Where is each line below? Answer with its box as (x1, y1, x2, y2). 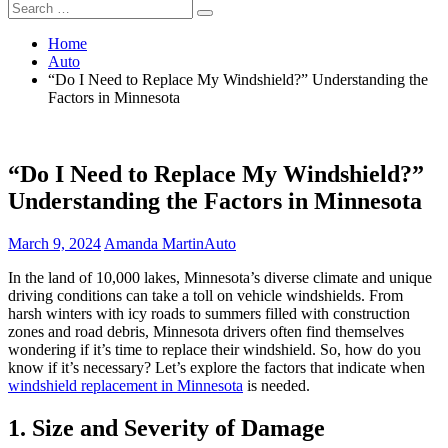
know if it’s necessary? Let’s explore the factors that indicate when (8, 358, 425, 376)
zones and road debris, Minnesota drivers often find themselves (8, 322, 404, 340)
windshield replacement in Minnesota (8, 376, 243, 394)
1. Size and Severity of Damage (8, 414, 325, 441)
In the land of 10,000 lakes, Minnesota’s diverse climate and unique (8, 268, 432, 286)
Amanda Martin (104, 234, 204, 252)
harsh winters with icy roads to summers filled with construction (8, 304, 410, 322)
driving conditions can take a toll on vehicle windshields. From (8, 286, 403, 304)
